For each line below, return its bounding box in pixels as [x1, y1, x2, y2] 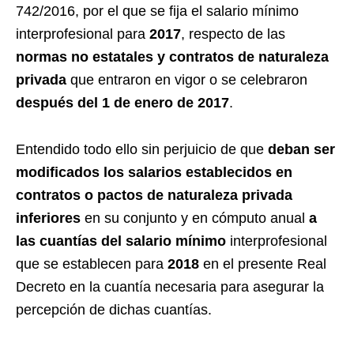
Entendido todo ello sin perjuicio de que [16, 141, 268, 158]
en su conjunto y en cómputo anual [81, 210, 309, 227]
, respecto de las [181, 26, 285, 43]
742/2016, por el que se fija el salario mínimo [16, 3, 299, 20]
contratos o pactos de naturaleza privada [16, 187, 292, 204]
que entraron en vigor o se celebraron [66, 72, 307, 88]
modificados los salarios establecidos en [16, 164, 292, 181]
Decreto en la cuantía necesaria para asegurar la [16, 279, 324, 296]
